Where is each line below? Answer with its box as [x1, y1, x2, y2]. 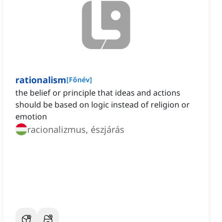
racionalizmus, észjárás [27, 123, 124, 136]
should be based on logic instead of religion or [15, 99, 190, 111]
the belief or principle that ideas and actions [15, 87, 180, 99]
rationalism [15, 74, 66, 86]
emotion [15, 111, 47, 122]
